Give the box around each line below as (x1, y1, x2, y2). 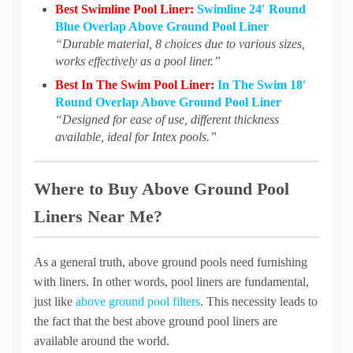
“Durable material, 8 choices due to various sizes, (55, 37, 306, 51)
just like (33, 295, 76, 309)
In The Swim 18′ (217, 78, 307, 92)
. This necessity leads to (199, 295, 318, 309)
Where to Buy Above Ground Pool (33, 178, 289, 199)
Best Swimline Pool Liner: (55, 2, 195, 17)
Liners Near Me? (33, 206, 162, 226)
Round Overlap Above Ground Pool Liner (55, 95, 282, 110)
